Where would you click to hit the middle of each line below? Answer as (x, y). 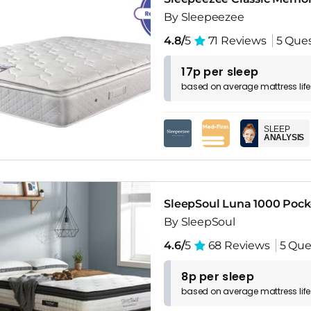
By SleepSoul (200, 221)
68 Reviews (237, 245)
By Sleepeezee (204, 17)
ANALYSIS (284, 138)
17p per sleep (220, 72)
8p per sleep (218, 276)
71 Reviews (236, 41)
